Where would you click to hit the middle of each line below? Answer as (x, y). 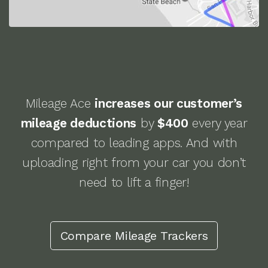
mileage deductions (79, 124)
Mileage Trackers (162, 236)
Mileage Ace (60, 104)
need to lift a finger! (134, 183)
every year (218, 124)
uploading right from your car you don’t (134, 163)
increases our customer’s (169, 104)
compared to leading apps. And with (134, 143)
